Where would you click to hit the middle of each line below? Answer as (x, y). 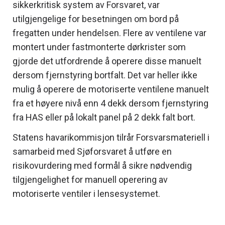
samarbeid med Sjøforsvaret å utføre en (92, 151)
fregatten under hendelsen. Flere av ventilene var (109, 33)
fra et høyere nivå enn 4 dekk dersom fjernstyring (110, 103)
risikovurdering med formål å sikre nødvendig (102, 165)
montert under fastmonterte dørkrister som (99, 47)
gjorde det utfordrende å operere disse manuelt (107, 61)
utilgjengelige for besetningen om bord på (96, 19)
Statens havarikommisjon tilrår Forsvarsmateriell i (111, 137)
